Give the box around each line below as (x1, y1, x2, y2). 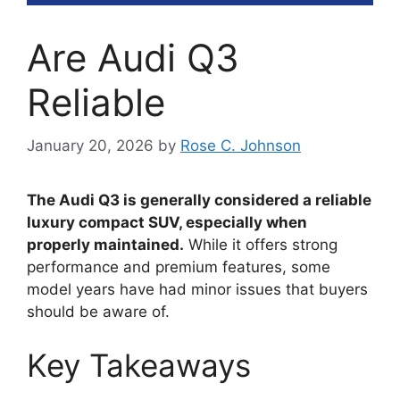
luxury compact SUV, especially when (27, 213, 307, 232)
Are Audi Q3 (27, 34, 239, 80)
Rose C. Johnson (180, 137, 301, 155)
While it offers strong (184, 236, 337, 254)
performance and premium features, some (27, 258, 330, 277)
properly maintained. (27, 236, 184, 254)
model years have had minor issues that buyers (27, 280, 368, 299)
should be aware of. (27, 303, 170, 321)
